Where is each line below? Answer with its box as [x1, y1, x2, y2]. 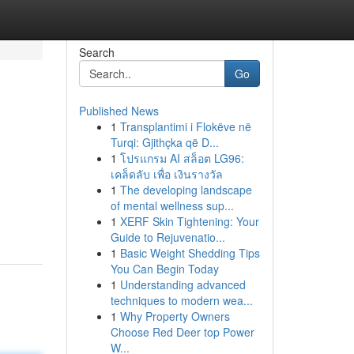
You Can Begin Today [110, 261, 219, 277]
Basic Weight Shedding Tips [119, 245, 260, 261]
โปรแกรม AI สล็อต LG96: [119, 150, 244, 166]
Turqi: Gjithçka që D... [110, 134, 219, 150]
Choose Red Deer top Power [110, 324, 254, 340]
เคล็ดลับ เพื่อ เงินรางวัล [110, 166, 223, 182]
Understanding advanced [119, 277, 246, 292]
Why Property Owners [119, 308, 230, 324]
